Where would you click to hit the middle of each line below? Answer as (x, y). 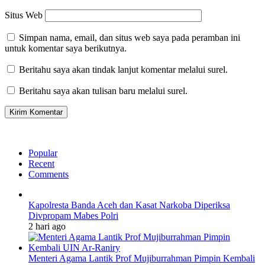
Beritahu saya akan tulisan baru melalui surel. (103, 91)
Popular (43, 153)
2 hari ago (47, 226)
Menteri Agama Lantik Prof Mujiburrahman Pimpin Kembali (142, 258)
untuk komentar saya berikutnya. (66, 48)
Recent (41, 163)
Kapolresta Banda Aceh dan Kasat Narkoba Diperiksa (129, 205)
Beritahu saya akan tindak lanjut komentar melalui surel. (123, 69)
